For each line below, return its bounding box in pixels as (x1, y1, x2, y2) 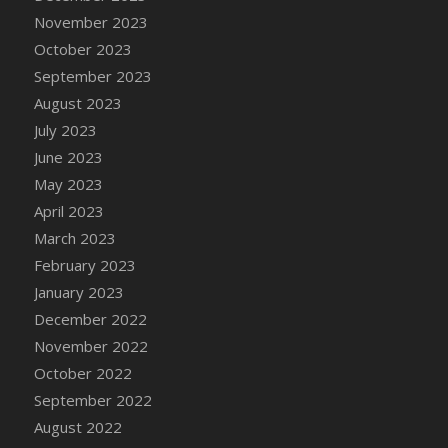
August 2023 (33, 92, 122, 113)
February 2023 (33, 254, 136, 275)
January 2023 (33, 281, 124, 302)
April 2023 (33, 200, 104, 221)
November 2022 (33, 335, 148, 356)
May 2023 (33, 173, 103, 194)
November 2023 (33, 11, 148, 32)
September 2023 (33, 65, 152, 86)
